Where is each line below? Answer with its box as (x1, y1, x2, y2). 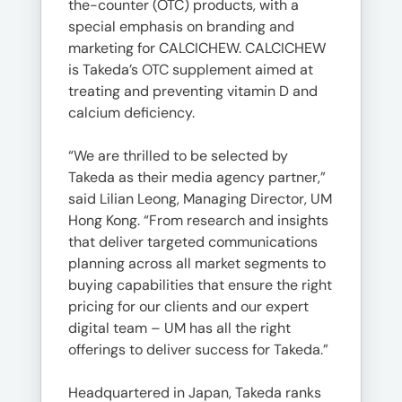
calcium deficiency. (68, 103, 195, 122)
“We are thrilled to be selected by (68, 146, 288, 165)
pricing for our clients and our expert (68, 297, 309, 316)
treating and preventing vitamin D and (68, 82, 318, 100)
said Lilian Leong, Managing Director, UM (68, 189, 332, 208)
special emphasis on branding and (68, 17, 294, 36)
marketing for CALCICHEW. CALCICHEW (68, 39, 326, 57)
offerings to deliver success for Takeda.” (68, 340, 328, 359)
